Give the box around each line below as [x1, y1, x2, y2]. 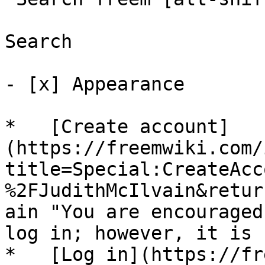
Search [5, 31, 72, 52]
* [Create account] [5, 116, 230, 137]
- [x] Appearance [5, 73, 196, 95]
